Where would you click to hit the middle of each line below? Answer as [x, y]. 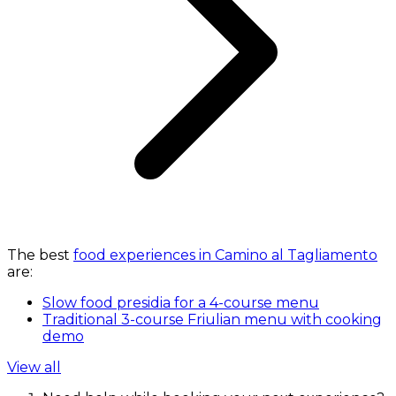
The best [40, 255]
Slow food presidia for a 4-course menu [181, 302]
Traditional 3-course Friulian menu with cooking [212, 319]
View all [34, 367]
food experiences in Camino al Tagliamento [225, 255]
